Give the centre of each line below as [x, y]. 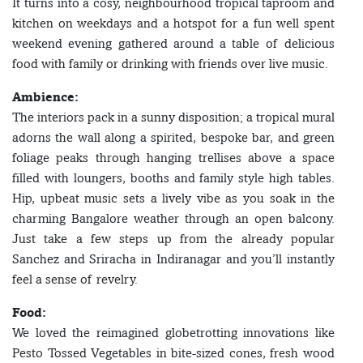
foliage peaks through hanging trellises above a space [173, 158]
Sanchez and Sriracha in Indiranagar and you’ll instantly [173, 259]
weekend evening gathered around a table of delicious [173, 44]
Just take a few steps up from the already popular [173, 239]
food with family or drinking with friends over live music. [170, 64]
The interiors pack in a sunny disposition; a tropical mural [173, 117]
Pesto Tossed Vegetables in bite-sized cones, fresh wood [173, 353]
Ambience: [45, 97]
